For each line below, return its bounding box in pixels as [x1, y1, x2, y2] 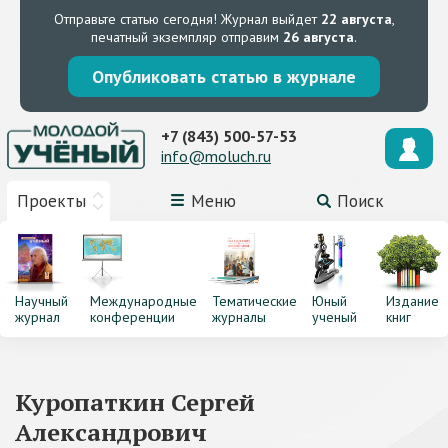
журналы [211, 308, 266, 326]
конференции [89, 308, 175, 326]
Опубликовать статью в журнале [92, 65, 356, 88]
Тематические [211, 292, 297, 310]
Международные [89, 292, 197, 310]
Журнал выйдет [216, 10, 321, 28]
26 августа [283, 28, 354, 46]
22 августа [320, 10, 392, 28]
